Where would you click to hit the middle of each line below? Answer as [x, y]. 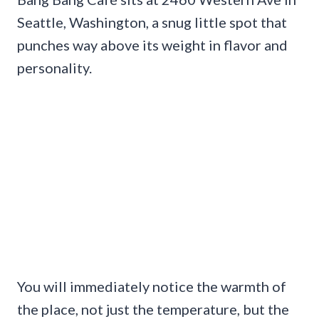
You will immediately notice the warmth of [152, 287]
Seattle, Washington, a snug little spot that [152, 22]
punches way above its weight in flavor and [152, 45]
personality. [54, 67]
